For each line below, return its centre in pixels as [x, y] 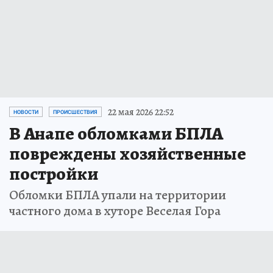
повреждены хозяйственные [128, 153]
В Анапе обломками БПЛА [116, 133]
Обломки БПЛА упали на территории [118, 195]
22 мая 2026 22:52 [141, 112]
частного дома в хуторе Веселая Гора [115, 211]
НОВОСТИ [26, 112]
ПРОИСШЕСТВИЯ [75, 112]
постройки [54, 173]
